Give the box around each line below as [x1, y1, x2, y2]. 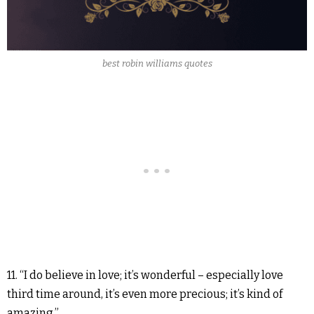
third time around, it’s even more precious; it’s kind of [7, 287, 282, 301]
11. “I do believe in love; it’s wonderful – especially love [7, 268, 283, 282]
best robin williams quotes [102, 57, 212, 69]
